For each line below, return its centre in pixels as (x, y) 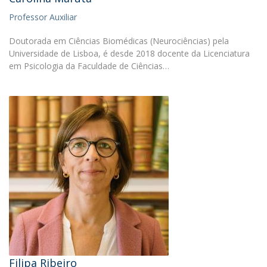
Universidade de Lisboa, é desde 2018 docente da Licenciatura (129, 53)
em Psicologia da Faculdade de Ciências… (89, 66)
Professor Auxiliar (43, 17)
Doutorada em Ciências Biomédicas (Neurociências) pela (119, 41)
